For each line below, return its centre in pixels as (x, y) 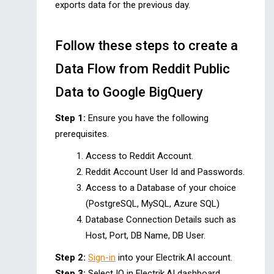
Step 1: (70, 118)
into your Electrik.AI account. (174, 258)
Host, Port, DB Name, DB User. (146, 236)
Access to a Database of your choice (161, 188)
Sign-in (102, 258)
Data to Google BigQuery (129, 92)
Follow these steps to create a (146, 46)
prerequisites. (82, 134)
